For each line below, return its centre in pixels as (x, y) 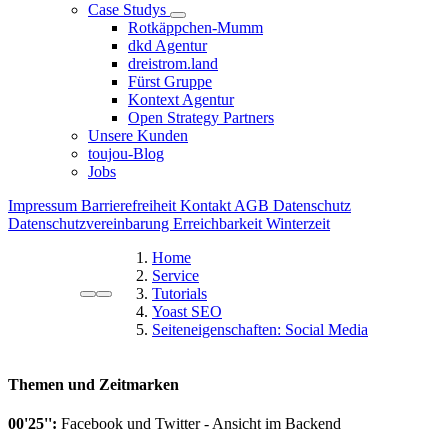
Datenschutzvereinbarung (90, 223)
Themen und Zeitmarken (93, 384)
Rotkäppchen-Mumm (195, 27)
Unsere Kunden (138, 135)
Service (175, 275)
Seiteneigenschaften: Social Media (260, 329)
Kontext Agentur (181, 99)
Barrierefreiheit (130, 205)
